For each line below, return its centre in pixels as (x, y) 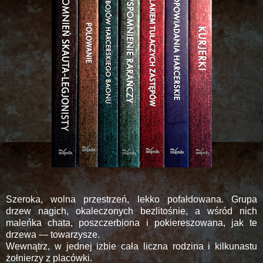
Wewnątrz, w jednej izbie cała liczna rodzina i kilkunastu (131, 246)
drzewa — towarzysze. (53, 234)
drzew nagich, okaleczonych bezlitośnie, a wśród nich (131, 211)
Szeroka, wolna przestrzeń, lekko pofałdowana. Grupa (131, 199)
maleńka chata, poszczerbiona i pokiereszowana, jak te (131, 222)
